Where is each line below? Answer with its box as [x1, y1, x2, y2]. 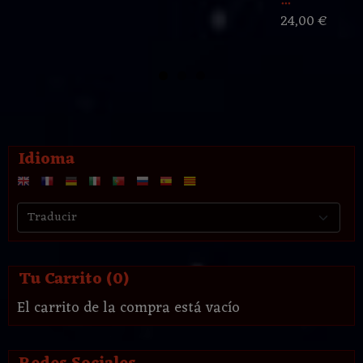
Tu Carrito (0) [19, 264, 129, 294]
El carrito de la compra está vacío [17, 294, 240, 321]
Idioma [19, 145, 75, 175]
